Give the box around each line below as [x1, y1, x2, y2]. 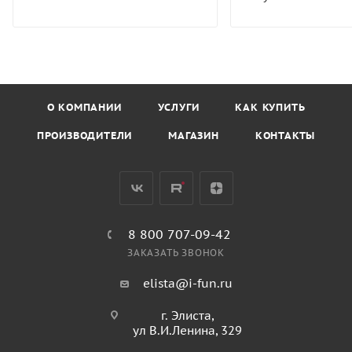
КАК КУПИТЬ [235, 101, 306, 115]
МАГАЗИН [168, 129, 219, 143]
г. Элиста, [161, 308, 214, 324]
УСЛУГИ [157, 101, 200, 115]
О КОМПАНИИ [46, 101, 122, 115]
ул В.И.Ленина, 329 [133, 323, 242, 339]
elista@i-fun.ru [142, 276, 233, 291]
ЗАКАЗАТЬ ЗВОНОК [127, 247, 225, 259]
